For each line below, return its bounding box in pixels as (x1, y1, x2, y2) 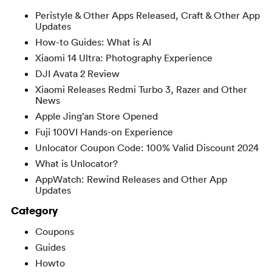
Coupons (35, 225, 74, 238)
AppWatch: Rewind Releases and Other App (35, 173, 227, 186)
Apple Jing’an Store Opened (35, 110, 158, 123)
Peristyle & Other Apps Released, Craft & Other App (35, 9, 260, 22)
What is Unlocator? (35, 157, 118, 170)
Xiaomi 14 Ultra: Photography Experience (35, 52, 212, 64)
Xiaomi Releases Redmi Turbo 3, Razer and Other (35, 83, 247, 96)
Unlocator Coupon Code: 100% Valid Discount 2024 (35, 141, 259, 154)
